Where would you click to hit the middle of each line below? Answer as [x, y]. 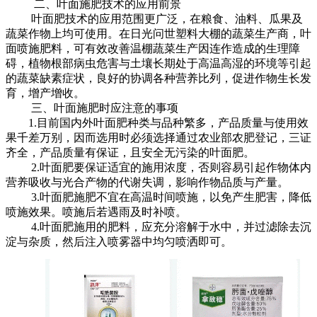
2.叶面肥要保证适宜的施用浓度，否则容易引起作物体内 [158, 167]
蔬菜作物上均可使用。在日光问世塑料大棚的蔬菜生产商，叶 [158, 33]
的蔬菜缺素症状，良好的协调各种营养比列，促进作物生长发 [158, 78]
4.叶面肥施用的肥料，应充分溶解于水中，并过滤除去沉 [158, 226]
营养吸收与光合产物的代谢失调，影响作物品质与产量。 [147, 182]
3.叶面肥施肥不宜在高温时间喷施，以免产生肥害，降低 [158, 197]
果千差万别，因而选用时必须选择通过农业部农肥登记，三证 [158, 137]
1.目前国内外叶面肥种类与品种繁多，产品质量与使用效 [157, 122]
